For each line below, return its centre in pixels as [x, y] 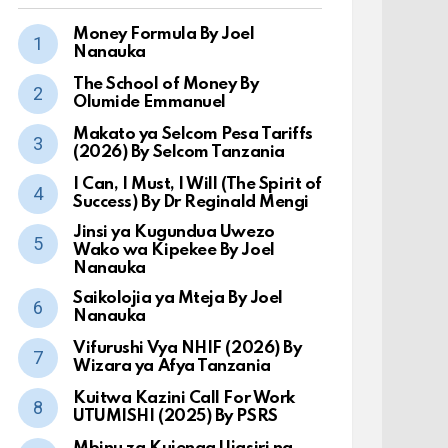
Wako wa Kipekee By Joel [174, 250]
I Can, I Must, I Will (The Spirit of [197, 184]
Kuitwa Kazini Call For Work [184, 398]
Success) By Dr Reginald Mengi [191, 202]
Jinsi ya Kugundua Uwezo [174, 232]
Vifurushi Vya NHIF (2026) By [187, 348]
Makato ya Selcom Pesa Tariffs [193, 134]
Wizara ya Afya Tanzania [172, 366]
